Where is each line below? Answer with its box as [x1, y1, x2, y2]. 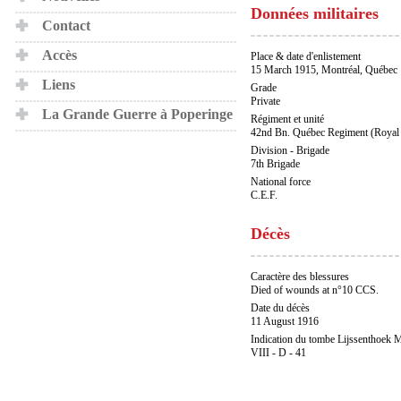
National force [251, 175, 311, 188]
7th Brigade [251, 158, 300, 170]
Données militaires [251, 4, 379, 22]
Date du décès [251, 302, 310, 314]
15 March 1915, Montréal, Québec [251, 64, 397, 76]
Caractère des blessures [251, 270, 349, 283]
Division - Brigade [251, 144, 329, 157]
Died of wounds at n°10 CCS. [251, 284, 379, 296]
